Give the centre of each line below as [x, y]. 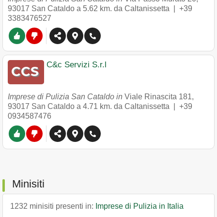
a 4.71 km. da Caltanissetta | [128, 106]
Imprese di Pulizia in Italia [139, 206]
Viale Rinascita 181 [158, 97]
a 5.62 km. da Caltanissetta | [128, 8]
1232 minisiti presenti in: [53, 206]
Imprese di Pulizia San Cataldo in [66, 97]
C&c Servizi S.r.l [77, 65]
